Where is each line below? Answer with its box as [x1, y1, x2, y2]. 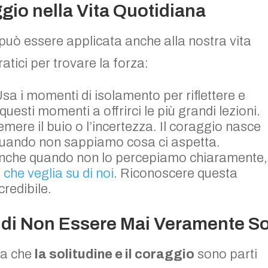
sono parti [194, 246, 258, 261]
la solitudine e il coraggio [35, 246, 195, 261]
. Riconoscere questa [114, 166, 238, 181]
